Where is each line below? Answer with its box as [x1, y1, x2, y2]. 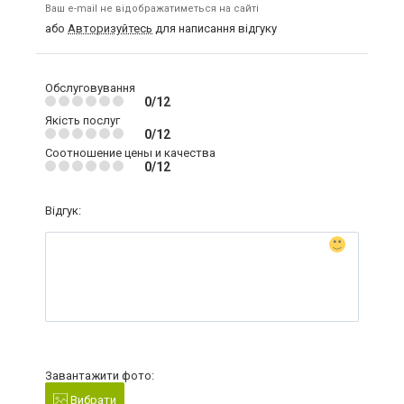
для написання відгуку [152, 21, 277, 35]
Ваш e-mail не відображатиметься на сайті [45, 2, 259, 14]
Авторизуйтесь [68, 21, 152, 35]
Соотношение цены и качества [45, 145, 216, 160]
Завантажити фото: [45, 368, 154, 382]
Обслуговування [45, 80, 135, 95]
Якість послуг [45, 113, 120, 127]
